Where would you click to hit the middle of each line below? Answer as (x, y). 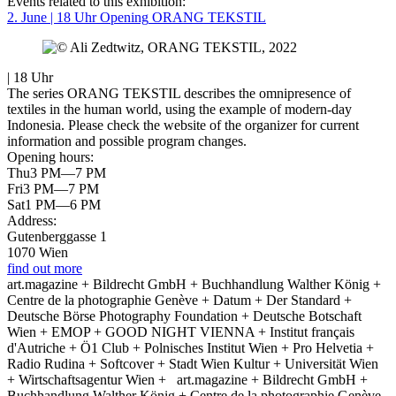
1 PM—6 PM (63, 205)
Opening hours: (50, 157)
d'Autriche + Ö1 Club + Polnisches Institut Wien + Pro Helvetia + (190, 348)
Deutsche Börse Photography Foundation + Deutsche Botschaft (184, 316)
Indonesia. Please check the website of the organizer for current (183, 126)
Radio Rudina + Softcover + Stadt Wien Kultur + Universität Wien (193, 364)
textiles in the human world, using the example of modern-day (179, 110)
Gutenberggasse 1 (57, 237)
